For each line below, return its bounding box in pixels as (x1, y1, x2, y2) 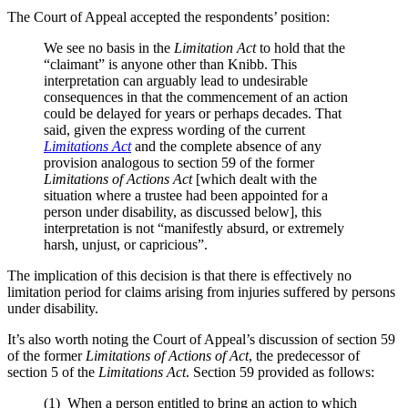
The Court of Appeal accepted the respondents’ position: (7, 9, 330, 25)
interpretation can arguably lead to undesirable (44, 73, 308, 89)
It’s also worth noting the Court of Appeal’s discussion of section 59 (7, 331, 395, 348)
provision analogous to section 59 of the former (44, 155, 314, 171)
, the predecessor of (249, 348, 360, 364)
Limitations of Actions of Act (86, 348, 249, 364)
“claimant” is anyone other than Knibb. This (44, 56, 297, 73)
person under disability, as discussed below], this (44, 204, 321, 220)
